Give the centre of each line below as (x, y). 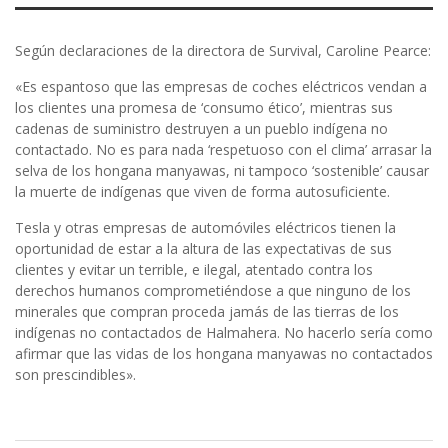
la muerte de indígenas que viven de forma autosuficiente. (202, 192)
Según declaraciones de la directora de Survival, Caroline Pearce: (223, 51)
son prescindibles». (75, 375)
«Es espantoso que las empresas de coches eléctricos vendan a (221, 87)
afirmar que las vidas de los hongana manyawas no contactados (224, 354)
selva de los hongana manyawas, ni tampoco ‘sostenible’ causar (222, 171)
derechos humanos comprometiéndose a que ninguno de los (213, 291)
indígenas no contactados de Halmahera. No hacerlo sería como (224, 333)
